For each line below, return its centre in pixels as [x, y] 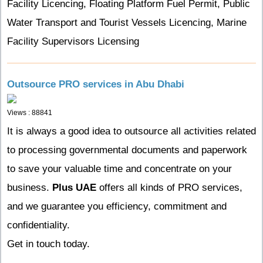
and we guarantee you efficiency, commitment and [117, 206]
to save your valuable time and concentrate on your [119, 169]
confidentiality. [38, 225]
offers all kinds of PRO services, [169, 188]
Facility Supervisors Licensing [73, 41]
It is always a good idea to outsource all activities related [131, 131]
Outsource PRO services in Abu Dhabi [96, 84]
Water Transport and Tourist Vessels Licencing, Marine [127, 23]
